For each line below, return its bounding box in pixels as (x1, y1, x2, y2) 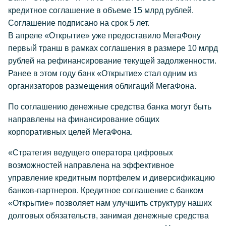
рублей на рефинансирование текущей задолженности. (8, 56, 216, 65)
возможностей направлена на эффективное (8, 161, 174, 169)
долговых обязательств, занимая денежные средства (8, 211, 209, 220)
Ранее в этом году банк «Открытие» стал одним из (8, 69, 197, 78)
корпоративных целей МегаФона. (8, 128, 133, 136)
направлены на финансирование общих (8, 115, 159, 124)
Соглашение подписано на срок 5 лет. (8, 19, 149, 27)
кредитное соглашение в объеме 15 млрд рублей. (8, 6, 194, 15)
